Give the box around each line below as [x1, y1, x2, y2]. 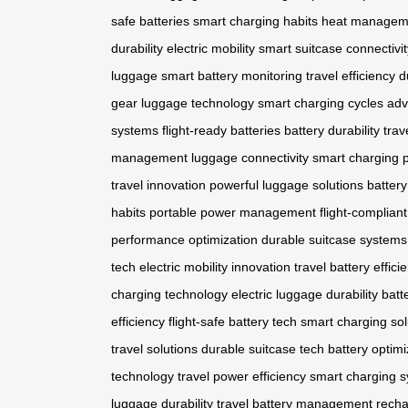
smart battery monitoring [161, 68, 302, 84]
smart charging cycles [258, 96, 383, 111]
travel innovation [111, 178, 206, 193]
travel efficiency [306, 68, 395, 84]
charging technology [111, 287, 228, 302]
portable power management [149, 205, 316, 220]
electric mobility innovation [139, 260, 291, 275]
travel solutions [111, 342, 198, 357]
